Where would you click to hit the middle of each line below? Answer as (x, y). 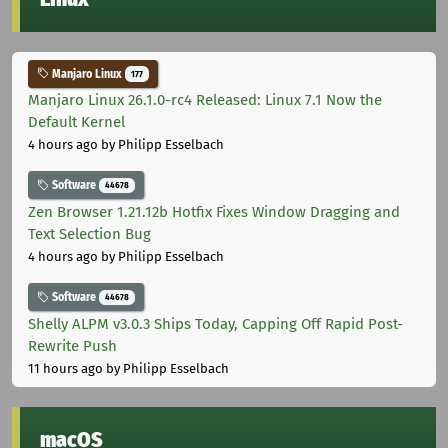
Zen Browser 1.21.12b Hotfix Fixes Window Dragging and (214, 212)
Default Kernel (76, 122)
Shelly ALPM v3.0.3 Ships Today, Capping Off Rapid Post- (215, 323)
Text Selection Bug (89, 234)
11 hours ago (65, 368)
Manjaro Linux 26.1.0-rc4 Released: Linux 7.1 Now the (205, 100)
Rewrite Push (72, 345)
